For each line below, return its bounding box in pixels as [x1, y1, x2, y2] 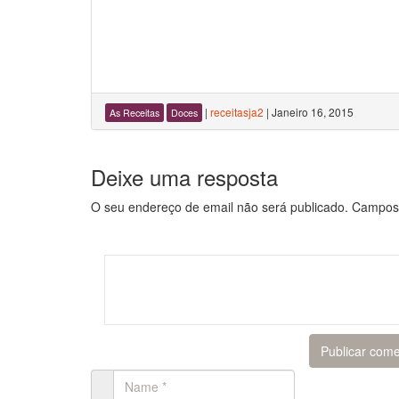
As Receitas [110, 106, 159, 119]
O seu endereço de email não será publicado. [91, 198, 348, 216]
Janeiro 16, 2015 [272, 104, 354, 119]
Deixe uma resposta [91, 161, 278, 192]
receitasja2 [210, 104, 264, 119]
